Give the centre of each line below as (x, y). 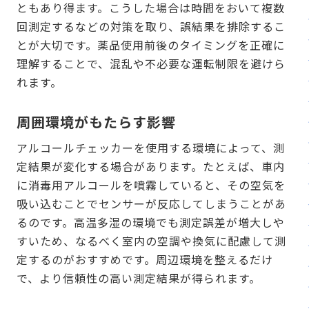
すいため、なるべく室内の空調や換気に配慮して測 (151, 241)
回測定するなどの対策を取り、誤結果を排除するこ (151, 27)
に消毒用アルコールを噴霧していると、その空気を (151, 185)
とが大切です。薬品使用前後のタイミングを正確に (151, 45)
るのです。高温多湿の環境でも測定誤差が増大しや (151, 222)
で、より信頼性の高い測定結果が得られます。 (139, 278)
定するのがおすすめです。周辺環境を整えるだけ (145, 260)
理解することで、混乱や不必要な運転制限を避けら (151, 64)
